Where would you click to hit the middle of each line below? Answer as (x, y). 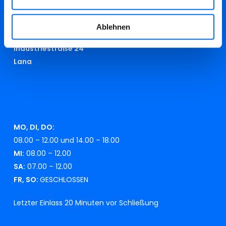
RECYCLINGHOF (44, 31)
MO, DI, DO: (34, 127)
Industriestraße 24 (48, 48)
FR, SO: (26, 179)
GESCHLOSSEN (64, 179)
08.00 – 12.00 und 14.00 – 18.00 (66, 140)
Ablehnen (113, 27)
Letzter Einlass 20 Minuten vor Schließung (86, 203)
